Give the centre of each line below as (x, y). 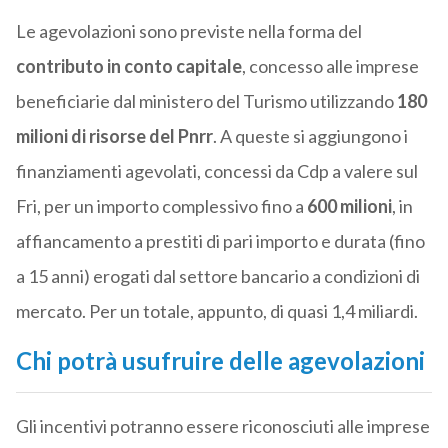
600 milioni (349, 206)
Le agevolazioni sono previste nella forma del (188, 31)
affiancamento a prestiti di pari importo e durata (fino (220, 241)
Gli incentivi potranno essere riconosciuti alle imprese (222, 426)
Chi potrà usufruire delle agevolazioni (220, 361)
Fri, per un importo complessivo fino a (161, 206)
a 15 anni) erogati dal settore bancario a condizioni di (217, 276)
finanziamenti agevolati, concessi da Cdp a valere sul (216, 171)
